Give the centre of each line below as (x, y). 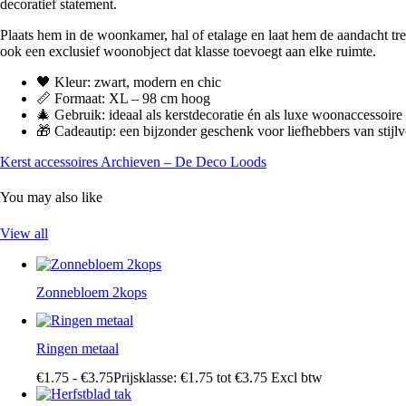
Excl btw (297, 377)
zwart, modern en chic (156, 82)
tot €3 (231, 377)
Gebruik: (80, 115)
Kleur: (72, 82)
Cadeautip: (85, 131)
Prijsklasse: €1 (154, 377)
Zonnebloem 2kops (92, 292)
